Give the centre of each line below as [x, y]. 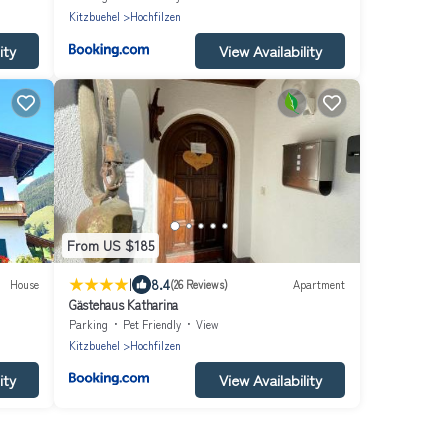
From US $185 [110, 245]
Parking [88, 323]
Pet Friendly [152, 323]
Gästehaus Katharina [124, 304]
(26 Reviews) [199, 284]
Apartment [319, 284]
